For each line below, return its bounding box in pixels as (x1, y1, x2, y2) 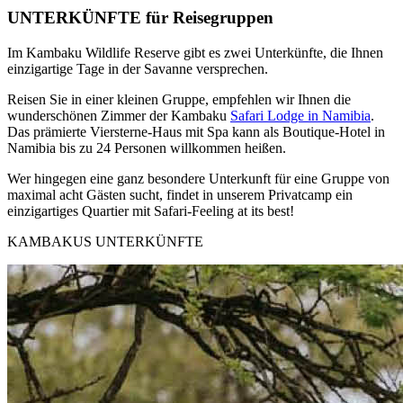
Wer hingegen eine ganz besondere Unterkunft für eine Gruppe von (7, 170, 390, 186)
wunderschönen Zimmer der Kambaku (7, 107, 230, 123)
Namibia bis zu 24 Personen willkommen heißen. (7, 139, 286, 156)
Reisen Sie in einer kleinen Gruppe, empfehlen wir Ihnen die (7, 91, 351, 107)
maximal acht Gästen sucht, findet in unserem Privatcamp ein (7, 186, 353, 202)
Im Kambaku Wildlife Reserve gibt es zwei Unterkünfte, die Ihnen (7, 44, 383, 60)
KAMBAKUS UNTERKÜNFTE (7, 233, 203, 249)
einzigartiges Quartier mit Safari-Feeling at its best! (7, 202, 294, 219)
